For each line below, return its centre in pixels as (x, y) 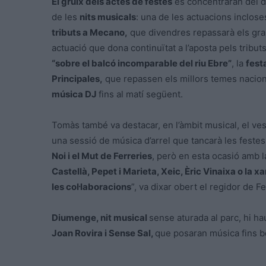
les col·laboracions (91, 187)
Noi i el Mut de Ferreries (102, 156)
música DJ (75, 94)
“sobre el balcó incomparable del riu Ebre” (142, 64)
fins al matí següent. (142, 94)
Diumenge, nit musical (100, 218)
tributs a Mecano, (90, 33)
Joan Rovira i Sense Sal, (103, 233)
